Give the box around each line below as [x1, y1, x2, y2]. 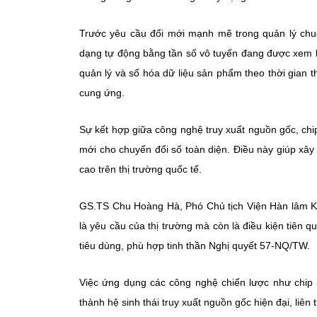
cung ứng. [79, 87, 125, 98]
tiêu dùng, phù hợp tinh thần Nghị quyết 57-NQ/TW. [79, 240, 310, 251]
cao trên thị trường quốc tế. [79, 163, 202, 175]
